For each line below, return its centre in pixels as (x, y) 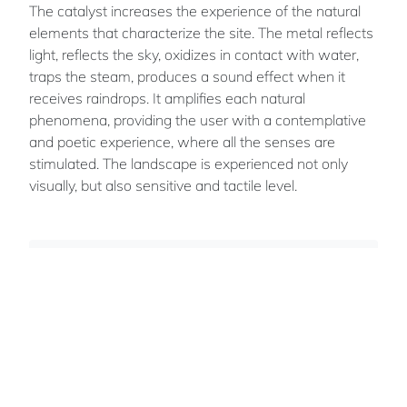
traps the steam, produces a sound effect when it (187, 76)
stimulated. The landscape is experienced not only (189, 163)
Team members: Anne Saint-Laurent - (208, 334)
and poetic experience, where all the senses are (182, 141)
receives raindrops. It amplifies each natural (167, 98)
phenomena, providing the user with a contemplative (198, 119)
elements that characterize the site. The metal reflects (201, 32)
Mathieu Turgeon (147, 353)
